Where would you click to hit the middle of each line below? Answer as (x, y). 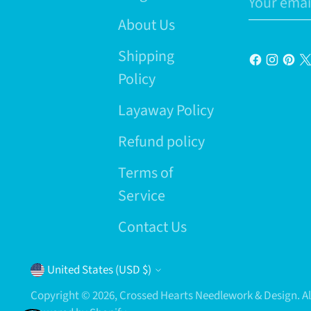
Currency (73, 277)
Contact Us (152, 227)
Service (141, 196)
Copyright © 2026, (75, 295)
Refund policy (161, 142)
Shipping (146, 56)
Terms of (145, 173)
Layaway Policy (166, 110)
